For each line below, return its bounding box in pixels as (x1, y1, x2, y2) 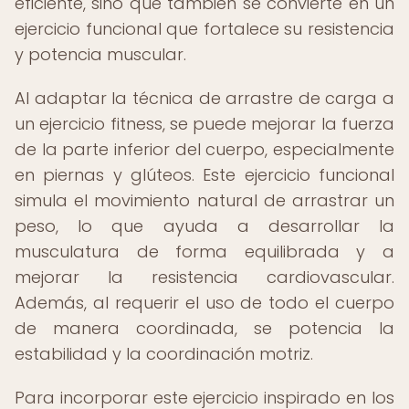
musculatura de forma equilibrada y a (15, 240, 394, 263)
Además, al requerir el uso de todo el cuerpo (15, 291, 394, 314)
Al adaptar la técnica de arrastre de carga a (15, 87, 394, 110)
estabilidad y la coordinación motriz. (15, 342, 313, 365)
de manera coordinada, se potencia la (15, 317, 394, 340)
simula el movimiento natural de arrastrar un (15, 189, 394, 212)
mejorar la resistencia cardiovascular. (15, 266, 394, 288)
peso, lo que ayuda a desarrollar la (15, 215, 394, 237)
